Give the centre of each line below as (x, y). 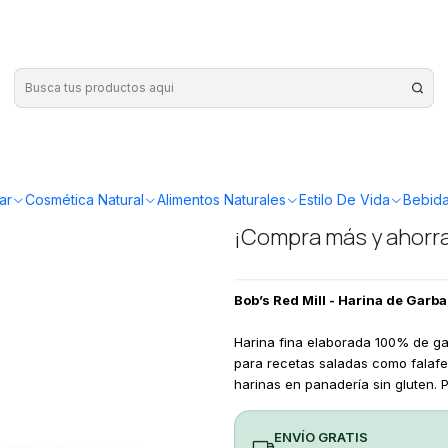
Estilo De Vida (344, 200)
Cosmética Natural (84, 200)
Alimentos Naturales (221, 200)
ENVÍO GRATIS (320, 436)
